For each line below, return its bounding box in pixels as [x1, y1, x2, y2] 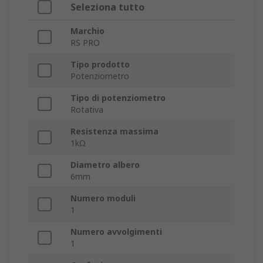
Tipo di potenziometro [70, 92, 166, 104]
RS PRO [70, 37, 100, 49]
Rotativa [70, 104, 103, 116]
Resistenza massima [70, 126, 159, 137]
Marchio [70, 25, 104, 37]
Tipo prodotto [70, 59, 130, 70]
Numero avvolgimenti [70, 226, 162, 238]
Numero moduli [70, 193, 136, 204]
